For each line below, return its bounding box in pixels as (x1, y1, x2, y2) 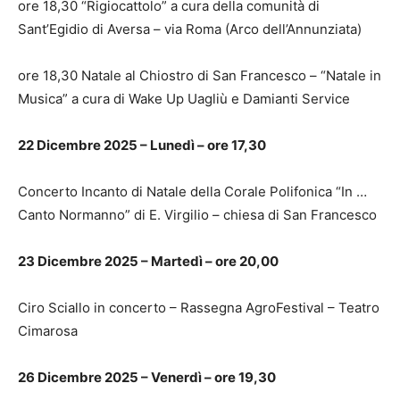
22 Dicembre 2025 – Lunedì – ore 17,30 (18, 136, 266, 154)
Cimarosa (18, 321, 78, 339)
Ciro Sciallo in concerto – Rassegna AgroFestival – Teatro (18, 298, 379, 316)
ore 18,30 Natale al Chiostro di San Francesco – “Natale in (18, 66, 381, 84)
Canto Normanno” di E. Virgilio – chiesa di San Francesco (18, 205, 377, 223)
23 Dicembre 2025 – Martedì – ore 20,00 (18, 252, 279, 270)
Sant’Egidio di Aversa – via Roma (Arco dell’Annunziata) (18, 20, 362, 37)
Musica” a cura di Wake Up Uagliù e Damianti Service (18, 89, 350, 107)
